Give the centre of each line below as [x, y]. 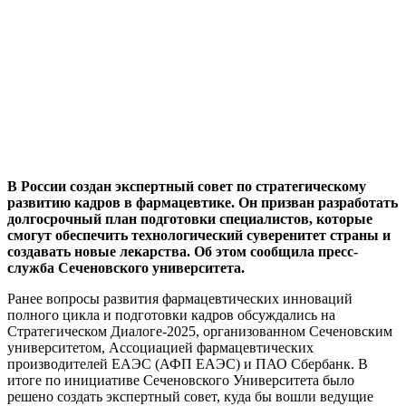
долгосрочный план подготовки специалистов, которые [190, 218]
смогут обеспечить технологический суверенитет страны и [199, 235]
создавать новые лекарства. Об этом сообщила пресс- [183, 251]
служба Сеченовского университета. [126, 267]
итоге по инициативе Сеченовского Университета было [181, 380]
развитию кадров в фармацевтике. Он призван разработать [203, 202]
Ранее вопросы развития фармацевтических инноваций [180, 298]
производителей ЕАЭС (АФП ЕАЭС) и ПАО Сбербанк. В [188, 363]
